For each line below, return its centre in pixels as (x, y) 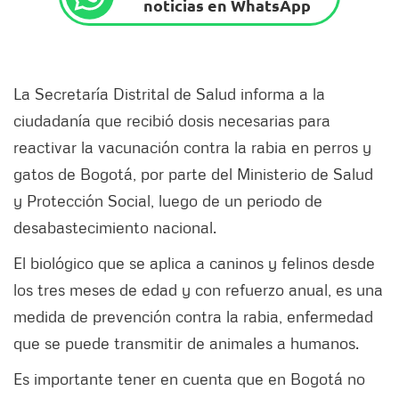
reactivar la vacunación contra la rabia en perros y (192, 147)
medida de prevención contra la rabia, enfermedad (193, 317)
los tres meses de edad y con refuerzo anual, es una (198, 290)
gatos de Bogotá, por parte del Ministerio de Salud (193, 174)
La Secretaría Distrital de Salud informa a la (169, 94)
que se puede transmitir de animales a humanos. (186, 343)
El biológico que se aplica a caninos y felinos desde (194, 263)
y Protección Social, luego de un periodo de (168, 201)
